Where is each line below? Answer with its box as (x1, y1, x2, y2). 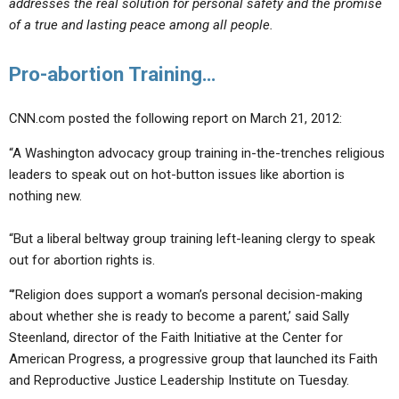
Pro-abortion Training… (9, 62, 216, 85)
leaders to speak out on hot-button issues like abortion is (9, 167, 345, 183)
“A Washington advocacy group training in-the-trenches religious (9, 145, 385, 161)
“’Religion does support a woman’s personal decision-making (9, 287, 362, 303)
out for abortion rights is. (9, 252, 155, 268)
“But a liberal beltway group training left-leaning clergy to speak (9, 231, 375, 247)
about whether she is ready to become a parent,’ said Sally (9, 308, 349, 324)
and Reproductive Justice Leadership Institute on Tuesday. (9, 372, 349, 388)
